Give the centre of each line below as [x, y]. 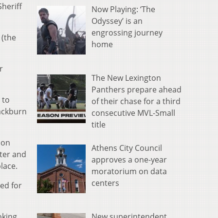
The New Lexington [126, 78]
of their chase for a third [136, 101]
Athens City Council [127, 148]
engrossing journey [127, 33]
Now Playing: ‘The [123, 9]
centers [105, 183]
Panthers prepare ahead [136, 90]
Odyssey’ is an [117, 21]
